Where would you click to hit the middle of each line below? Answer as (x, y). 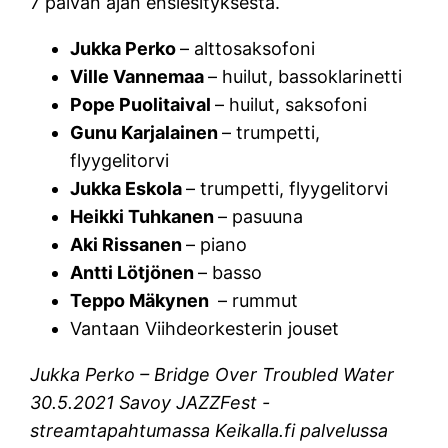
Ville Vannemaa (139, 76)
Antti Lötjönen (134, 272)
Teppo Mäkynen (142, 300)
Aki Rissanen (128, 244)
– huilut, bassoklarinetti (305, 76)
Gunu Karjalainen (146, 132)
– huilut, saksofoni (291, 104)
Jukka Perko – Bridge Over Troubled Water (212, 374)
